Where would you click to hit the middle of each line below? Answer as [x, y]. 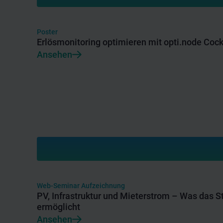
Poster [47, 32]
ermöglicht [58, 207]
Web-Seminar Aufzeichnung [81, 185]
